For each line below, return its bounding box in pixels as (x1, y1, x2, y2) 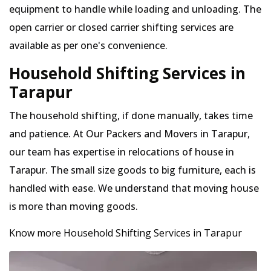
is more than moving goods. (9, 200, 138, 213)
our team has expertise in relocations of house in (9, 145, 234, 158)
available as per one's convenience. (9, 39, 168, 52)
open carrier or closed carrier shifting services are (9, 21, 233, 34)
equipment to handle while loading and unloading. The (9, 2, 261, 16)
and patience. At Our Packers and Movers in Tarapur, (9, 127, 250, 140)
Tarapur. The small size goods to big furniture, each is (9, 163, 256, 177)
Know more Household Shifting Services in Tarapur (9, 226, 242, 240)
